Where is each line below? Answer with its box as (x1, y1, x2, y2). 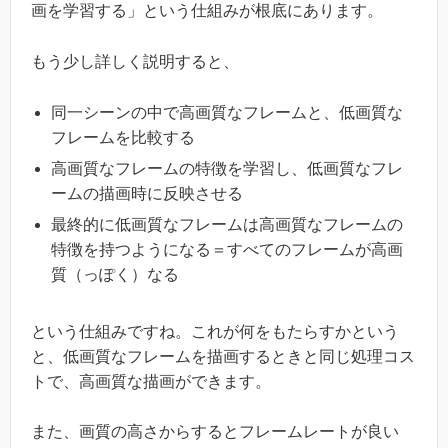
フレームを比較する (51, 128, 195, 146)
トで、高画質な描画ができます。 (31, 372, 271, 390)
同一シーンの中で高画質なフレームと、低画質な (51, 103, 403, 121)
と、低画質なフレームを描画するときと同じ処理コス (31, 347, 415, 365)
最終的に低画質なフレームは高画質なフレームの (51, 215, 403, 233)
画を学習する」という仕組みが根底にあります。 (31, 2, 383, 20)
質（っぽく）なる (51, 265, 179, 283)
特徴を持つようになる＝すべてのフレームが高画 (51, 240, 403, 258)
